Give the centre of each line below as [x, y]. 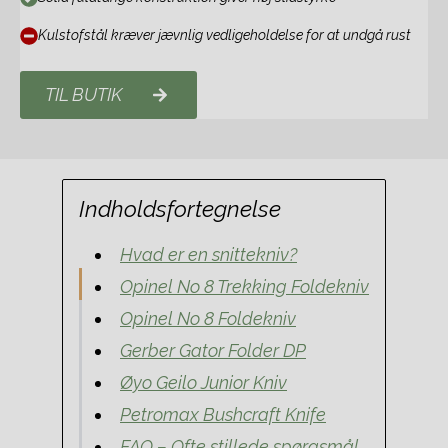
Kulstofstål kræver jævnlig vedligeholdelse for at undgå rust [224, 35]
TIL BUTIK [83, 94]
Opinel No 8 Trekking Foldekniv [244, 286]
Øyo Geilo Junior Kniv [203, 382]
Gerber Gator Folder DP [213, 350]
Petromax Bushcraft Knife [223, 414]
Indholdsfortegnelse [180, 209]
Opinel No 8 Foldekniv [208, 318]
